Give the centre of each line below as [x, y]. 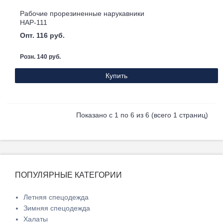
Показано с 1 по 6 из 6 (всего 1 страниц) [142, 115]
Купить [116, 76]
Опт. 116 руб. [42, 36]
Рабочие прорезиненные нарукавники [82, 14]
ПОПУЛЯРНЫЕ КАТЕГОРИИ [68, 175]
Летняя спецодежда [56, 197]
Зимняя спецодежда [57, 208]
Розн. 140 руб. [40, 57]
